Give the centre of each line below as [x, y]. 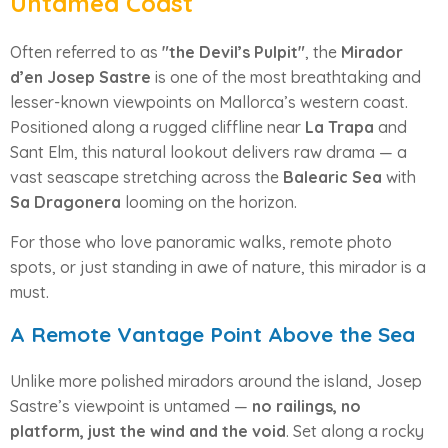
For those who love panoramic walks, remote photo [201, 241]
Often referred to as [86, 51]
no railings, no [306, 405]
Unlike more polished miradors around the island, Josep [216, 380]
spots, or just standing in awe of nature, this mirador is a [218, 266]
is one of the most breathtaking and [286, 76]
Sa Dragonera [65, 201]
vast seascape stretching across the [146, 176]
